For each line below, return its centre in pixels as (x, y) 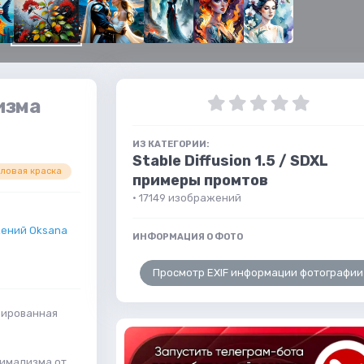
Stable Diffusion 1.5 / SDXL (230, 161)
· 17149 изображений (187, 198)
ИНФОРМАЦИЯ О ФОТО (188, 237)
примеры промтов (200, 180)
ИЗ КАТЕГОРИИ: (171, 144)
